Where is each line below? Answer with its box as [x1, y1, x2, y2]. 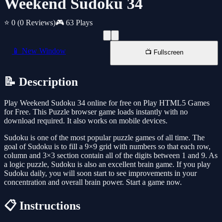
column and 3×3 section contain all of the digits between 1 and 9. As [4, 151, 218, 160]
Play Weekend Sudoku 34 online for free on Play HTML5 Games [4, 99, 210, 108]
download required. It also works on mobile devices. [4, 116, 167, 125]
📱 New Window [12, 47, 66, 55]
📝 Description [4, 75, 78, 89]
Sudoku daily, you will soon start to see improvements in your [4, 169, 197, 178]
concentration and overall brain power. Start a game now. [4, 178, 182, 187]
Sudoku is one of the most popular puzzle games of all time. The [4, 133, 205, 142]
